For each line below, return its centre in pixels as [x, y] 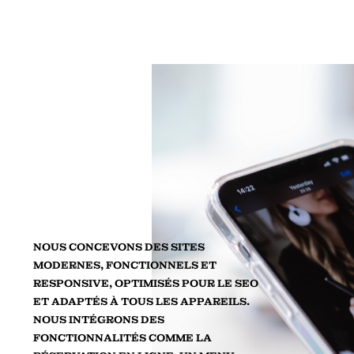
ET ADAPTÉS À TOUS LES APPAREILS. [141, 301]
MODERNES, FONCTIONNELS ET [125, 265]
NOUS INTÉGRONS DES [99, 320]
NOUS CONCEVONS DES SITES [119, 247]
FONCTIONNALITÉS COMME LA [122, 338]
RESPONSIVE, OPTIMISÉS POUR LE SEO [146, 283]
